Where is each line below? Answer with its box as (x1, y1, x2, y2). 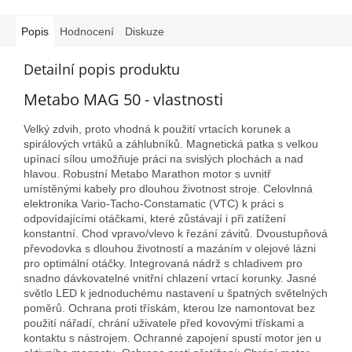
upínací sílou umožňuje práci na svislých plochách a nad (24, 152, 303, 165)
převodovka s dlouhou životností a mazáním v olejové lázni (24, 241, 316, 255)
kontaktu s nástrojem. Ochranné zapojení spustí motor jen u (24, 331, 321, 344)
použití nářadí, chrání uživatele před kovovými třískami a (24, 316, 304, 329)
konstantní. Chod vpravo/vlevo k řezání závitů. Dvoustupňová (24, 226, 328, 240)
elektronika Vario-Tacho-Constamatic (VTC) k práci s (24, 196, 284, 210)
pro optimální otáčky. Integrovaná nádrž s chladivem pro (24, 256, 302, 269)
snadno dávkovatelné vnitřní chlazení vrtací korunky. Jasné (24, 271, 317, 284)
